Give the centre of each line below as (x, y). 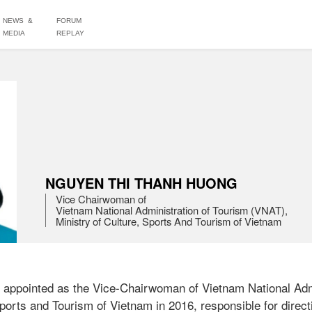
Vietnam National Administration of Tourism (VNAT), (172, 210)
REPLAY (70, 33)
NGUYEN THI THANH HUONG (142, 183)
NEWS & (18, 21)
